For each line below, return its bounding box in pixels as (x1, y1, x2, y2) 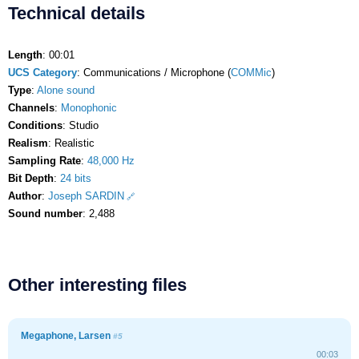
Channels (8, 101, 54, 114)
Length (8, 48, 42, 61)
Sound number (8, 207, 83, 220)
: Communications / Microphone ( (77, 66, 231, 79)
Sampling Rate (8, 154, 81, 167)
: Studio (63, 119, 99, 131)
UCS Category (8, 66, 77, 79)
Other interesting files (8, 274, 187, 295)
